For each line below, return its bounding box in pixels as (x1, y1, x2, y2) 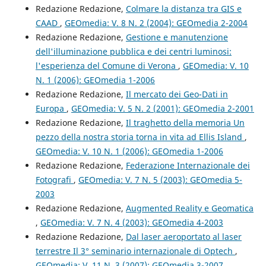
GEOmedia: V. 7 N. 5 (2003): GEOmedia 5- (78, 173, 242, 185)
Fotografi (35, 173, 74, 185)
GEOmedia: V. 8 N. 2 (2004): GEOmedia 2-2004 (64, 17, 248, 28)
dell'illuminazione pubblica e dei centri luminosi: (35, 45, 232, 57)
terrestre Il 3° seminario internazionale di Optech (35, 245, 235, 256)
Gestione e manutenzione (125, 31, 228, 43)
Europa (35, 102, 66, 114)
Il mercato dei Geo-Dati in (125, 88, 228, 100)
